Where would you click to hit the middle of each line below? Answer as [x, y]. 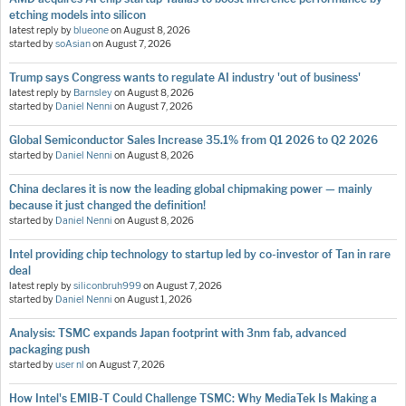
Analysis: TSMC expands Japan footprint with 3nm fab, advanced [178, 333]
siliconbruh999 [107, 286]
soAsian [73, 44]
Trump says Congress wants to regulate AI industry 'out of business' [185, 78]
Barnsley [93, 93]
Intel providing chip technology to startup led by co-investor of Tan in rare [200, 255]
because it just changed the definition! [107, 206]
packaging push [49, 350]
